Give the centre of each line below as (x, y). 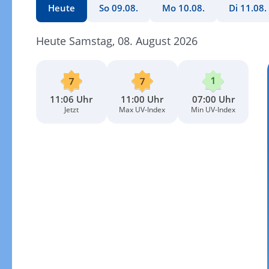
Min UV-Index (213, 109)
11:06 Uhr (71, 99)
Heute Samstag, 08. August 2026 (116, 41)
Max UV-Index (142, 109)
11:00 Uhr (142, 99)
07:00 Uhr (213, 99)
